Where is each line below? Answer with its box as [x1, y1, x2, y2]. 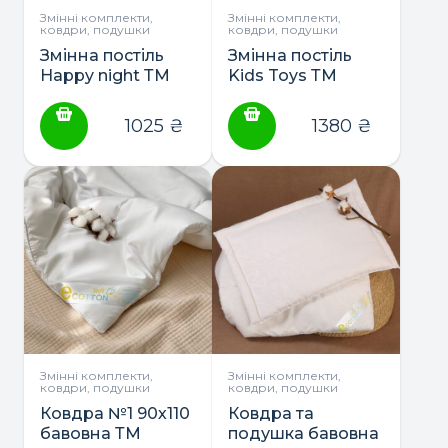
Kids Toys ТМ [228, 65, 337, 85]
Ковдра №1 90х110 [40, 403, 190, 423]
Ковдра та [228, 403, 314, 423]
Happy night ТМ [40, 65, 170, 85]
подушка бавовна [228, 423, 379, 443]
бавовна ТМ [40, 423, 141, 443]
